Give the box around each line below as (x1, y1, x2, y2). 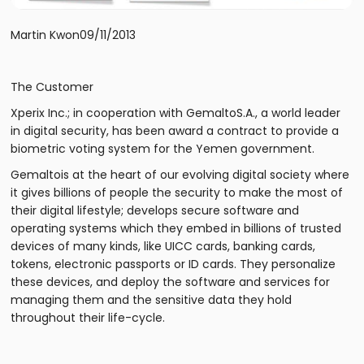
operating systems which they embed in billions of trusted (11, 220, 342, 237)
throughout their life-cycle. (11, 310, 166, 327)
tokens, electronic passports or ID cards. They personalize (11, 256, 336, 273)
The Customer (11, 79, 94, 96)
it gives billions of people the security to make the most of (11, 184, 344, 201)
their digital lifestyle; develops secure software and (11, 202, 300, 219)
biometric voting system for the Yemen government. (11, 141, 315, 158)
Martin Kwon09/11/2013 (11, 27, 136, 44)
